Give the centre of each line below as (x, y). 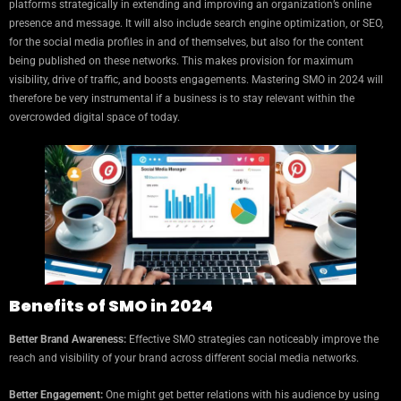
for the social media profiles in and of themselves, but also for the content (186, 43)
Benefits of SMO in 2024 (111, 305)
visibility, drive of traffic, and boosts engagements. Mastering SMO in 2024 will (196, 80)
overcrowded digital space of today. (94, 118)
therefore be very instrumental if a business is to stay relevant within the (182, 99)
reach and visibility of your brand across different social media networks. (184, 358)
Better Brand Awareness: (68, 339)
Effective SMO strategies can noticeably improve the (252, 339)
